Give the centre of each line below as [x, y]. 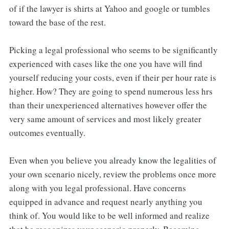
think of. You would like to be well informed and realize [109, 215]
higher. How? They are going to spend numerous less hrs [111, 91]
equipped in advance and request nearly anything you [106, 201]
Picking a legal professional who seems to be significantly [113, 50]
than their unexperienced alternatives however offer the [108, 105]
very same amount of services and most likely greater [105, 119]
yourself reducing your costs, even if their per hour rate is [112, 77]
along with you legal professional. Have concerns [97, 188]
